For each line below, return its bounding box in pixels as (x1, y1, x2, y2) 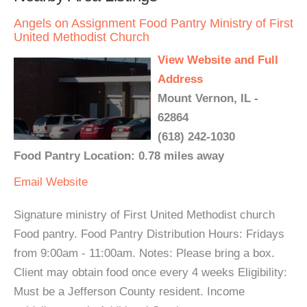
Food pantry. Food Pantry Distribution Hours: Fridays (14, 227, 284, 241)
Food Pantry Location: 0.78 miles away (14, 149, 224, 162)
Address (158, 72, 203, 86)
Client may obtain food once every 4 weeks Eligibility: (14, 265, 287, 279)
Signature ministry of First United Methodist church (14, 208, 275, 221)
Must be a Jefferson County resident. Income (14, 284, 245, 298)
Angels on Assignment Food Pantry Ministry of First (14, 16, 293, 30)
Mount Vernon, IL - (158, 91, 258, 105)
